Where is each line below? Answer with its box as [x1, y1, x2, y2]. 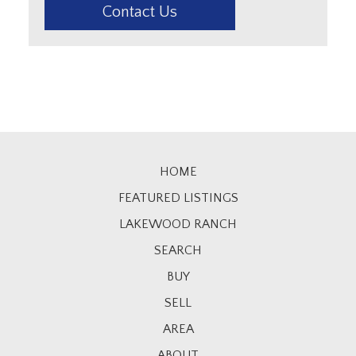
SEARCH [154, 242, 202, 257]
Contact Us [103, 2, 177, 21]
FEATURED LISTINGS [118, 190, 238, 205]
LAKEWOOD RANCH [119, 216, 237, 231]
